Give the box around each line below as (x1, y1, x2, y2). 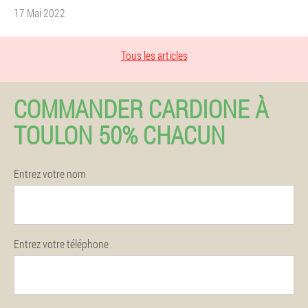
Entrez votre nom (14, 166, 86, 181)
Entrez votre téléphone (14, 236, 109, 251)
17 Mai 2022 (14, 5, 65, 20)
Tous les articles (120, 48, 188, 63)
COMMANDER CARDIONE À (14, 92, 268, 125)
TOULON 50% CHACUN (14, 118, 225, 151)
